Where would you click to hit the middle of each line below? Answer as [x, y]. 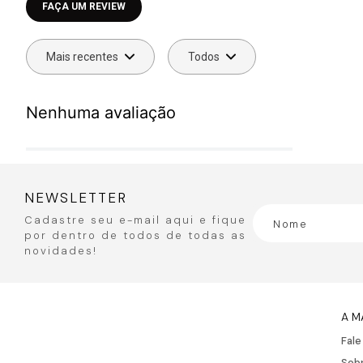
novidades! [61, 251]
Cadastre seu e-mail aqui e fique [135, 220]
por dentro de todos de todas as [135, 235]
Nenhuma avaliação [101, 112]
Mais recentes [82, 56]
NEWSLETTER [76, 198]
